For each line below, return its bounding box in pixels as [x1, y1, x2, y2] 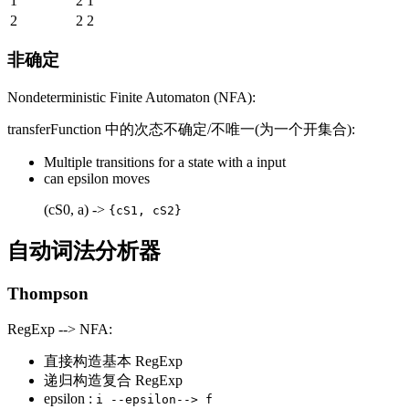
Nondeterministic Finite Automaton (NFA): [7, 89, 256, 105]
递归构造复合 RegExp [44, 372, 183, 388]
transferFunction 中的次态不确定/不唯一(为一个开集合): [7, 121, 355, 137]
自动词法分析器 [7, 238, 161, 263]
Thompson [7, 283, 89, 303]
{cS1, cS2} [109, 204, 182, 217]
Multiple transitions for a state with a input [44, 154, 286, 170]
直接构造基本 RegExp [44, 352, 183, 369]
